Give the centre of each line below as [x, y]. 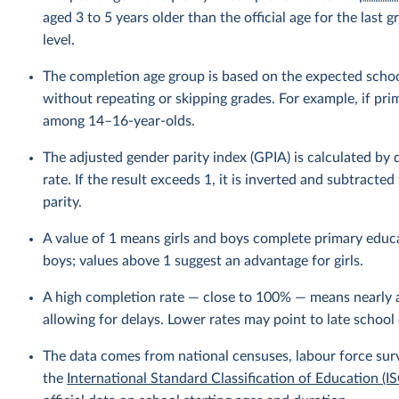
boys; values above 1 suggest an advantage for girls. [204, 261]
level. [59, 40]
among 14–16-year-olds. [119, 121]
